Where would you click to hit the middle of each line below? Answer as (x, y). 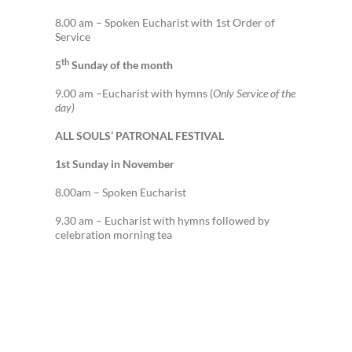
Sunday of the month (121, 65)
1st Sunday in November (116, 164)
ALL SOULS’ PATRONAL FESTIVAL (139, 136)
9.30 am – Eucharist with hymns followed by (162, 220)
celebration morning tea (114, 235)
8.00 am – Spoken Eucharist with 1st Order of (165, 22)
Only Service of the (254, 93)
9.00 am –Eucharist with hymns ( (134, 93)
